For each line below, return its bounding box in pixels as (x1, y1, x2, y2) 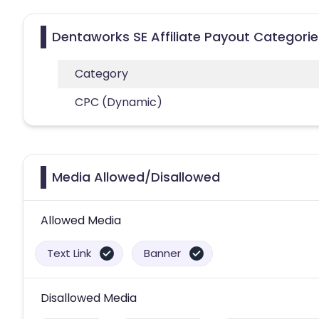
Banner (144, 245, 181, 261)
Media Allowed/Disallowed (52, 167, 220, 186)
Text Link (47, 245, 91, 261)
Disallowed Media (41, 289, 137, 306)
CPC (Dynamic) (75, 93, 162, 110)
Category (75, 65, 128, 82)
